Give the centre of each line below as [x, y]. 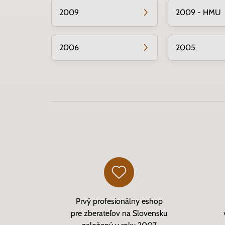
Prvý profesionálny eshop [119, 201]
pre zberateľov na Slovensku [119, 213]
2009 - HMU [198, 12]
